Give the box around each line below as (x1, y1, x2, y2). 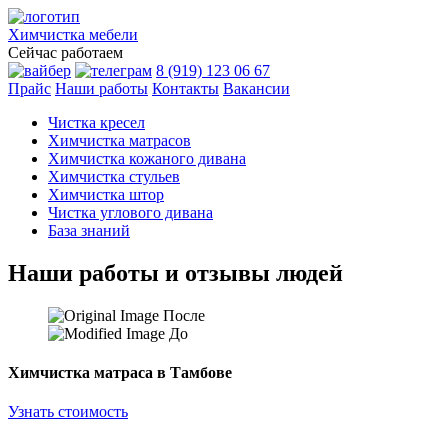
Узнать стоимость (8, 403, 128, 421)
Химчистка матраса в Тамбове (8, 364, 232, 382)
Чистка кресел (48, 114, 145, 131)
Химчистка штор (48, 186, 164, 203)
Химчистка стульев (48, 168, 180, 185)
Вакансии (223, 80, 290, 97)
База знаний (48, 222, 130, 239)
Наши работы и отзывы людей (8, 259, 343, 286)
